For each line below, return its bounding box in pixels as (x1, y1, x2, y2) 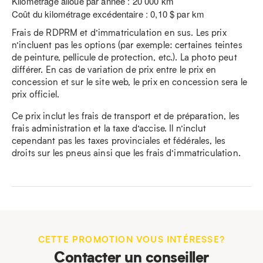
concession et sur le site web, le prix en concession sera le (12, 76, 247, 87)
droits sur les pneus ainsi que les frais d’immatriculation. (12, 147, 241, 159)
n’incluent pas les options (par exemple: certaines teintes (12, 39, 242, 50)
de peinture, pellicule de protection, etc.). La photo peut (12, 51, 237, 63)
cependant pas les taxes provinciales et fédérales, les (12, 134, 226, 146)
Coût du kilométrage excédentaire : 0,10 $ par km (12, 8, 205, 20)
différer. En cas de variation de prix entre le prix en (12, 63, 217, 75)
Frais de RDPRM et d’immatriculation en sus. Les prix (12, 26, 227, 38)
